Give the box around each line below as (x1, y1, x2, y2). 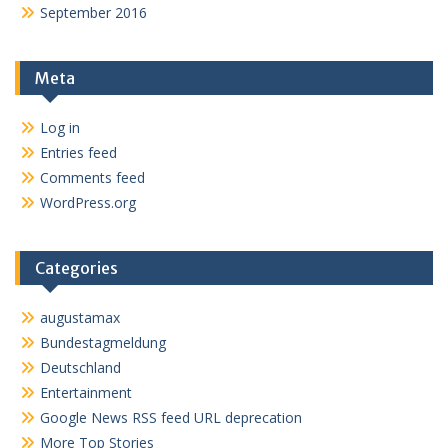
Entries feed (40, 143, 117, 162)
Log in (40, 118, 80, 137)
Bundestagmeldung (40, 333, 166, 352)
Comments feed (40, 168, 145, 187)
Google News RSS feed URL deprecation (40, 408, 302, 427)
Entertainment (40, 383, 132, 402)
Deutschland (40, 358, 121, 377)
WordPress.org (40, 193, 136, 212)
